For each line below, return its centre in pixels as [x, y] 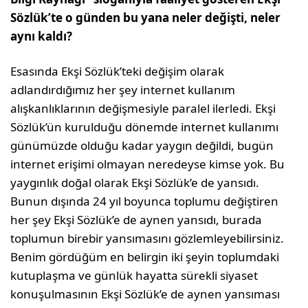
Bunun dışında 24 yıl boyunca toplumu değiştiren [145, 201]
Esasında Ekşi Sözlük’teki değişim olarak [118, 71]
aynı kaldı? [42, 36]
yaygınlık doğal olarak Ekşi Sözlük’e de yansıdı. [135, 182]
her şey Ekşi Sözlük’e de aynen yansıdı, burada [136, 219]
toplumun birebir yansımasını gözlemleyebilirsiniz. [147, 238]
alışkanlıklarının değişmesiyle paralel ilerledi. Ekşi [143, 108]
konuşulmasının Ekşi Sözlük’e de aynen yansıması [145, 294]
